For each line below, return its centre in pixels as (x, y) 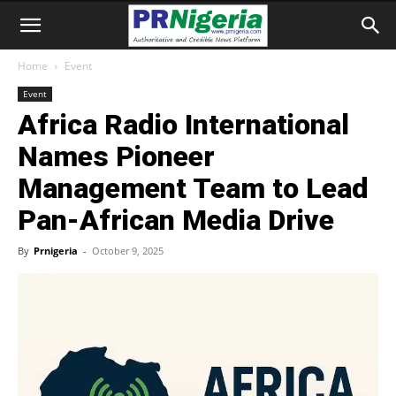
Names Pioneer (116, 156)
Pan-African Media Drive (176, 220)
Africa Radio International (183, 125)
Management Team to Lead (193, 188)
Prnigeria (56, 251)
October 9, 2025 (128, 251)
